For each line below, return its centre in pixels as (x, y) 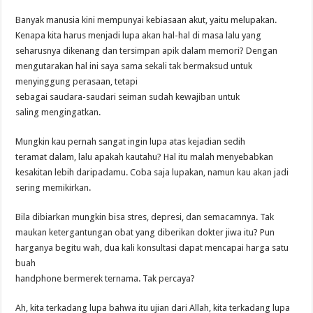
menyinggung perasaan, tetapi (77, 82)
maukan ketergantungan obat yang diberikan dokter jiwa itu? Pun (145, 233)
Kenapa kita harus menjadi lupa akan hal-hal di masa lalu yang (139, 36)
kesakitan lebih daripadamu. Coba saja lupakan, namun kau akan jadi (152, 173)
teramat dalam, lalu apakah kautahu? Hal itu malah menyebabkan (145, 157)
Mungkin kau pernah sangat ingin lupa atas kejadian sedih (131, 142)
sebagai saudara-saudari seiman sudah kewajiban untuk (128, 97)
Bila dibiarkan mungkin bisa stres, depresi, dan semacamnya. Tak (145, 217)
